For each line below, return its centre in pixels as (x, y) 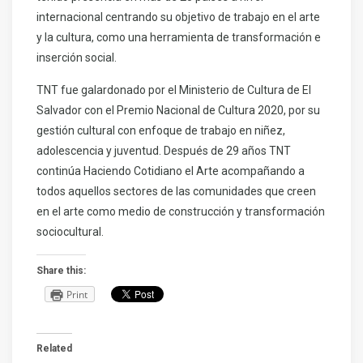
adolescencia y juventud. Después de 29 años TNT (164, 151)
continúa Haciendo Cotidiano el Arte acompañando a (171, 171)
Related (54, 349)
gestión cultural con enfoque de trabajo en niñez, (161, 131)
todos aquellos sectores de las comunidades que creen (176, 192)
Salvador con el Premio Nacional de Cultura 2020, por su (178, 111)
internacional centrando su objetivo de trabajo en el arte (178, 17)
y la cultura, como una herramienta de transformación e (179, 38)
